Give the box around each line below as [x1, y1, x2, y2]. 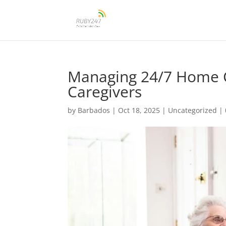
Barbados [78, 105, 110, 115]
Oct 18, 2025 [118, 105, 160, 115]
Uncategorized [168, 105, 217, 115]
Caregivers [68, 81, 142, 102]
